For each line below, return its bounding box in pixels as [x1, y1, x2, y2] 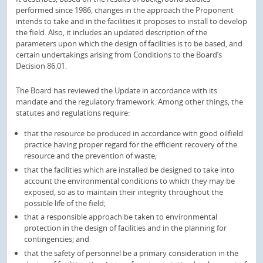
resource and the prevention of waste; [24, 150, 157, 161]
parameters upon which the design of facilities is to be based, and [16, 38, 242, 49]
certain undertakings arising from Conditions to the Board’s [16, 49, 222, 60]
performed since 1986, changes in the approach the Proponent [16, 5, 234, 16]
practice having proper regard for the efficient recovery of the [24, 139, 238, 150]
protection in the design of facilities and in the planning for [24, 222, 227, 234]
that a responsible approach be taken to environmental [24, 211, 218, 222]
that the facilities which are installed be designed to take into [24, 164, 235, 175]
